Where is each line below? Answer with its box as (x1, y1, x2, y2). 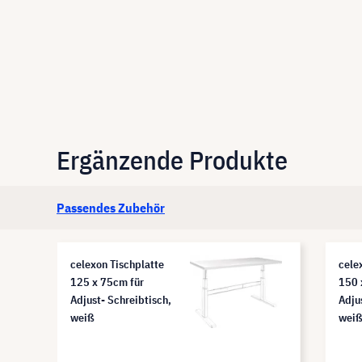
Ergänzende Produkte (57, 142, 288, 177)
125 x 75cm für (70, 274, 144, 289)
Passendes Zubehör (57, 199, 165, 216)
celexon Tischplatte (70, 256, 164, 271)
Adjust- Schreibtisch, (70, 292, 171, 307)
